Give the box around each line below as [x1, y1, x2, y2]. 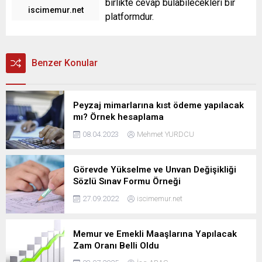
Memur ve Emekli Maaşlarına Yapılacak [73, 228, 237, 239]
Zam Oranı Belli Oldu [73, 240, 159, 251]
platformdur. [105, 11, 154, 22]
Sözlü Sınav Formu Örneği [73, 175, 181, 187]
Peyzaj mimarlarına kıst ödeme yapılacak [73, 99, 244, 111]
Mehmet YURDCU [137, 129, 194, 139]
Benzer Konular [32, 57, 98, 68]
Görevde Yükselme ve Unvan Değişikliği [73, 164, 236, 175]
